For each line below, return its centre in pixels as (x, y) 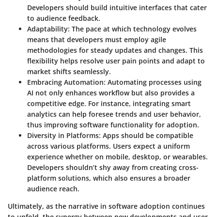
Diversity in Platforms (63, 135)
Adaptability (47, 29)
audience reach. (53, 188)
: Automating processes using (153, 82)
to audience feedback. (64, 18)
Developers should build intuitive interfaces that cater (117, 7)
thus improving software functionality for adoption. (113, 124)
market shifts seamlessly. (69, 71)
